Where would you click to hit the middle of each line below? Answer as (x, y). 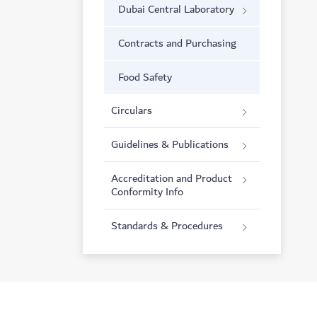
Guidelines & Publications (170, 144)
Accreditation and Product (172, 178)
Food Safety (145, 77)
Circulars (132, 110)
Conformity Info (147, 192)
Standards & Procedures (167, 226)
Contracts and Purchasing (177, 43)
